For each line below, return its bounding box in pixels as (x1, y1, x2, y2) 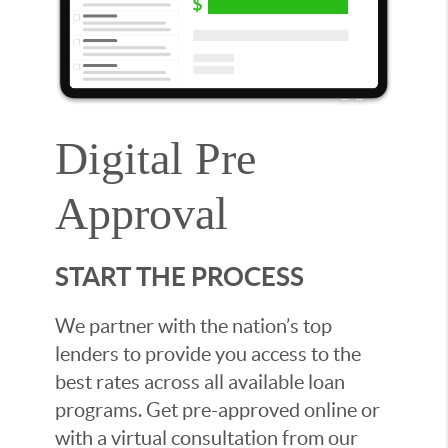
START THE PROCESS (55, 262, 304, 292)
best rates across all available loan (55, 371, 345, 394)
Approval (55, 188, 228, 240)
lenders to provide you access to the (55, 343, 361, 366)
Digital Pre (55, 133, 256, 185)
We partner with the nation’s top (55, 315, 332, 338)
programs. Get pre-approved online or (55, 399, 380, 422)
